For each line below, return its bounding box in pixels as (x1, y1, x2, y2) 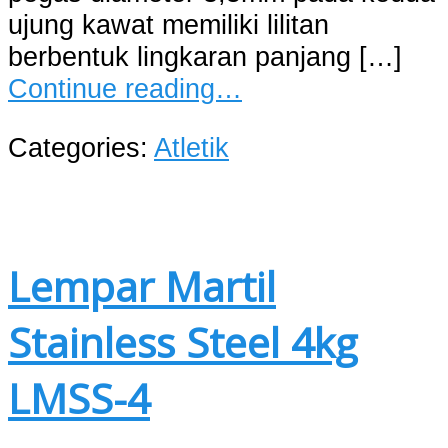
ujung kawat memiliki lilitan (8, 9, 329, 41)
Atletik (154, 132, 229, 164)
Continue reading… (8, 73, 242, 105)
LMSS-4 (8, 369, 150, 426)
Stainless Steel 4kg (8, 313, 357, 370)
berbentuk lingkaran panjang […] (8, 41, 402, 73)
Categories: (8, 132, 154, 164)
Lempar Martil (8, 257, 276, 314)
